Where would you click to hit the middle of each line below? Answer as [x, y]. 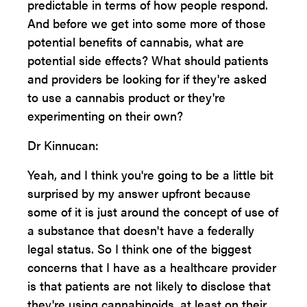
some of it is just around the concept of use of [153, 211]
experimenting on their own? [105, 115]
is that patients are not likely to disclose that [149, 285]
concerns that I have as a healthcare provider [152, 267]
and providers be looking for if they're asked [147, 78]
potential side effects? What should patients [148, 60]
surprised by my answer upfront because [139, 193]
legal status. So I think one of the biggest [139, 248]
